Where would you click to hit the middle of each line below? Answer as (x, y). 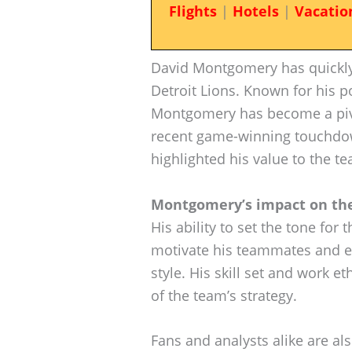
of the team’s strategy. (224, 295)
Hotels (255, 11)
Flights (192, 11)
